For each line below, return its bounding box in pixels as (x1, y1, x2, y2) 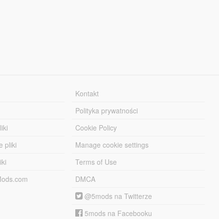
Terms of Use (75, 156, 117, 167)
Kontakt (75, 88, 99, 98)
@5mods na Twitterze (83, 191, 153, 201)
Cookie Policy (75, 122, 117, 132)
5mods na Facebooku (83, 208, 153, 218)
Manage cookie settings (75, 139, 149, 150)
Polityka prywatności (75, 105, 138, 115)
